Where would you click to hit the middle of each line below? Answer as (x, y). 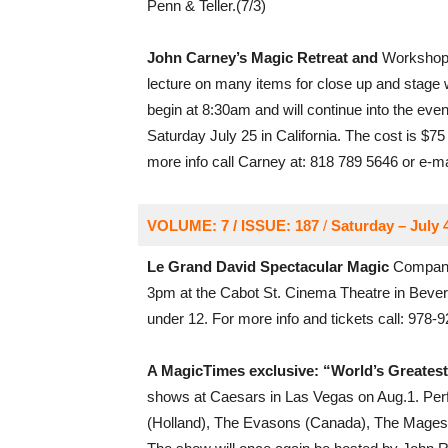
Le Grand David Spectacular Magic (267, 266)
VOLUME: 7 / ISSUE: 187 (232, 225)
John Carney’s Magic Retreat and (262, 57)
